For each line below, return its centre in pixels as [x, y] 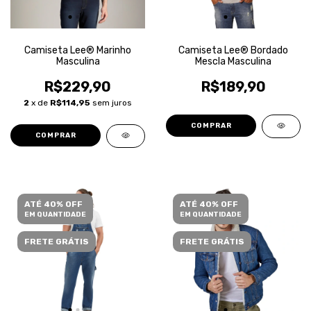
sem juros [112, 103]
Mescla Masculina [233, 61]
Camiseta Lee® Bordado [233, 50]
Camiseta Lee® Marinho [78, 50]
